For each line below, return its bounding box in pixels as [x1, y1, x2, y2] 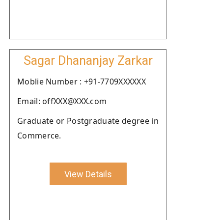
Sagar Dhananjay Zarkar [23, 54, 153, 68]
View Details [64, 168, 112, 179]
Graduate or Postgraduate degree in [17, 115, 159, 126]
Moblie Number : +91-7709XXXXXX [17, 76, 146, 87]
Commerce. [17, 130, 61, 141]
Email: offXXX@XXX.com [17, 96, 107, 107]
